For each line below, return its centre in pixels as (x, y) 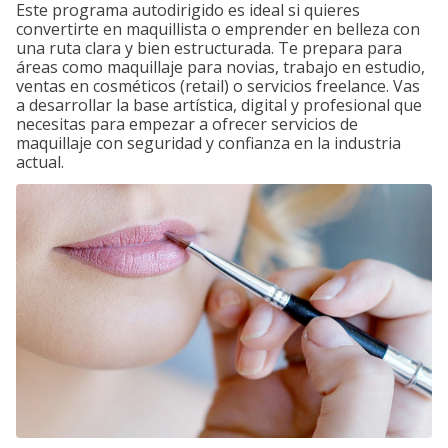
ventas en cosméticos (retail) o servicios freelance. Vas (218, 86)
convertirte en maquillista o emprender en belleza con (218, 29)
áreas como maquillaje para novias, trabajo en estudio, (220, 67)
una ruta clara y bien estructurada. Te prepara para (209, 48)
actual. (40, 162)
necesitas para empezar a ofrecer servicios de (187, 124)
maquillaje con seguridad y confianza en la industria (208, 143)
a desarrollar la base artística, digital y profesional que (219, 105)
